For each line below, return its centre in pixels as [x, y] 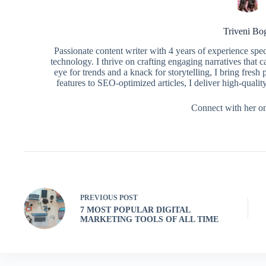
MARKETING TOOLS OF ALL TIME [149, 220]
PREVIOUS [100, 198]
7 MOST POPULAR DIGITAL [135, 210]
